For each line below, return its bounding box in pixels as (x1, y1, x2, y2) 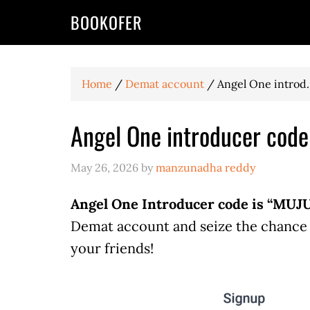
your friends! (71, 239, 154, 257)
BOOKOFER (71, 10, 142, 35)
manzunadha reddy (156, 161, 255, 174)
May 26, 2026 (71, 161, 138, 174)
